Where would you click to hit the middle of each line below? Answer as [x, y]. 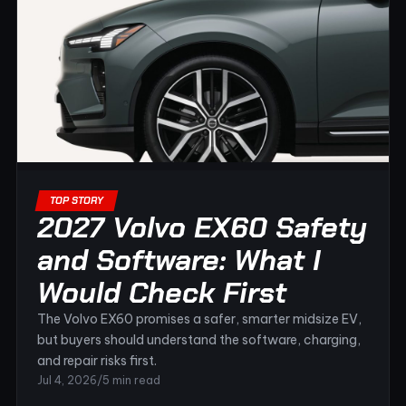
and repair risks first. [97, 361]
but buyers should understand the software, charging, [199, 340]
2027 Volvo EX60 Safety [202, 227]
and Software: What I [179, 260]
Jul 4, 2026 [67, 380]
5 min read [131, 380]
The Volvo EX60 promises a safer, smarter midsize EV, [199, 319]
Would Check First [162, 293]
